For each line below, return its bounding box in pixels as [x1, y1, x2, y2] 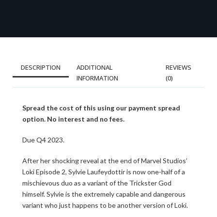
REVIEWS [165, 63, 191, 72]
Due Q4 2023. [22, 136, 64, 144]
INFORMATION [77, 74, 118, 82]
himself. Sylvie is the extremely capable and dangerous [22, 190, 186, 198]
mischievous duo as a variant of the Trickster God [22, 179, 171, 187]
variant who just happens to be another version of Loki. [22, 201, 188, 209]
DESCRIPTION [21, 63, 61, 72]
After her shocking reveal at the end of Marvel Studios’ [22, 156, 187, 165]
